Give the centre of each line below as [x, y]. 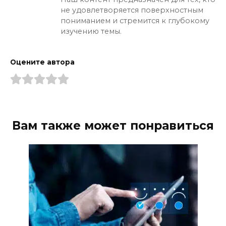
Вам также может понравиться [113, 125]
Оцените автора [42, 62]
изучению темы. [91, 31]
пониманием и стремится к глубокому [135, 20]
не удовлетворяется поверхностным [132, 10]
